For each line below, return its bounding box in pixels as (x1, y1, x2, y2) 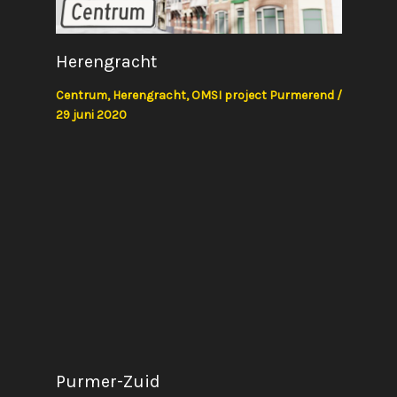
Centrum (55, 88, 107, 104)
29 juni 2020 (55, 107, 127, 123)
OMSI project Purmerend (191, 88, 334, 104)
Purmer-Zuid (55, 370, 160, 392)
